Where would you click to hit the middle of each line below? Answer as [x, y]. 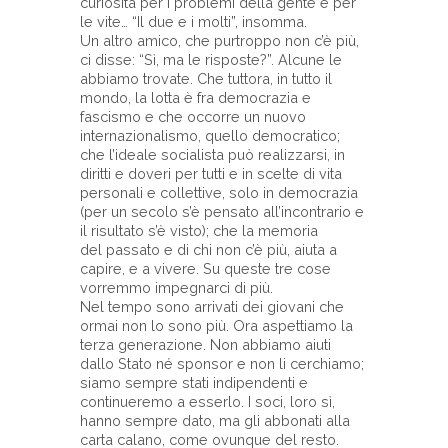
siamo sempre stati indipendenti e [194, 383]
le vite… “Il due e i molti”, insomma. [193, 22]
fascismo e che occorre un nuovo [193, 117]
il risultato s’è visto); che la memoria [199, 231]
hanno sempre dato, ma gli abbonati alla [215, 421]
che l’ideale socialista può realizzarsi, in [212, 155]
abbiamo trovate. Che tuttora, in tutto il [206, 79]
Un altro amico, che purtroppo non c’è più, [219, 41]
